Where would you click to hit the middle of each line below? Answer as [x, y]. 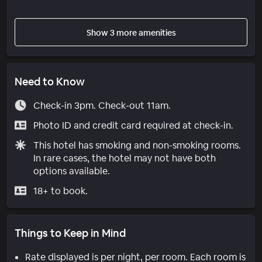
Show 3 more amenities [131, 32]
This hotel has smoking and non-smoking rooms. [137, 145]
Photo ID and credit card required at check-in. [133, 125]
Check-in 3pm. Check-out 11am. [102, 105]
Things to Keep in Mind [70, 233]
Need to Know [50, 81]
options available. [71, 171]
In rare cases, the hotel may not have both [124, 158]
